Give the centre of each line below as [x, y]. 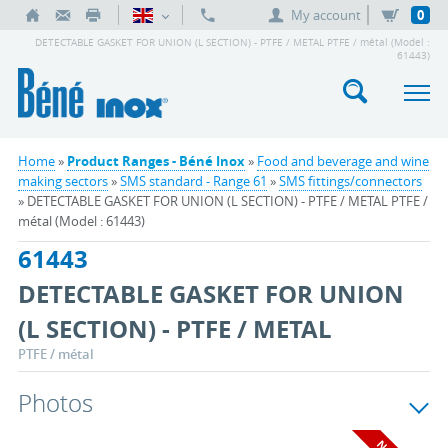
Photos [55, 403]
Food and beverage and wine [342, 161]
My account [326, 15]
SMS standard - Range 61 [193, 181]
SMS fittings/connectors [350, 181]
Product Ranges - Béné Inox [155, 161]
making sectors [62, 181]
